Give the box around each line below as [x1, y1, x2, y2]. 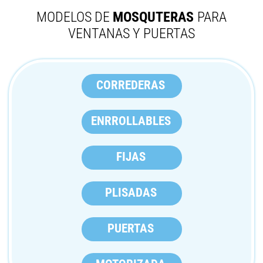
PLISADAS [104, 186, 157, 200]
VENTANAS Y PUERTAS [68, 25, 195, 42]
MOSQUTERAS [113, 9, 197, 25]
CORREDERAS [96, 78, 166, 93]
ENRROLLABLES [90, 114, 171, 129]
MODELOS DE [36, 9, 113, 25]
